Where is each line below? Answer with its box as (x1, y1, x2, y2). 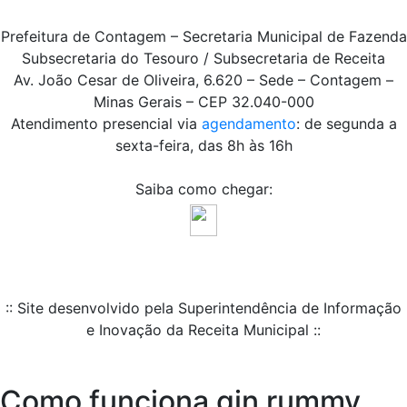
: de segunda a (295, 114, 397, 134)
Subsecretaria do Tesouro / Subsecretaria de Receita (22, 49, 385, 68)
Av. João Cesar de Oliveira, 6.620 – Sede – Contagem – (14, 71, 393, 90)
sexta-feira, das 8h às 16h (114, 136, 293, 155)
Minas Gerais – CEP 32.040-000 (93, 93, 314, 112)
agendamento (201, 114, 296, 134)
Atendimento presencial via (10, 114, 202, 134)
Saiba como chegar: (134, 180, 273, 199)
